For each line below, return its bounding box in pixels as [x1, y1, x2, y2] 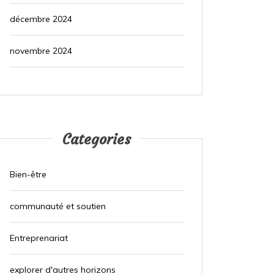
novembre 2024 [9, 45, 72, 57]
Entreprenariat [9, 232, 68, 244]
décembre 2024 [9, 13, 72, 25]
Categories [62, 130, 131, 149]
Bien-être [9, 169, 46, 180]
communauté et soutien [9, 201, 106, 212]
